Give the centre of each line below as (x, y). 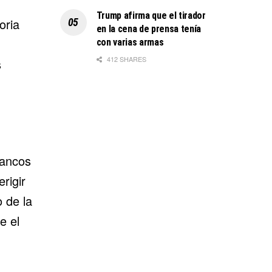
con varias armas (130, 42)
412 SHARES (125, 59)
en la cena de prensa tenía (149, 29)
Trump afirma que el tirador (151, 15)
